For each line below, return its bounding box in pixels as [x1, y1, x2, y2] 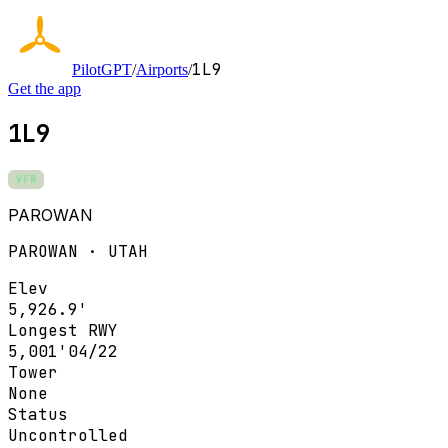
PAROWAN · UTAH [8, 240, 148, 262]
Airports [136, 61, 188, 78]
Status [8, 403, 68, 425]
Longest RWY [8, 319, 118, 341]
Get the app [8, 80, 81, 97]
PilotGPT [72, 61, 132, 78]
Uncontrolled [8, 424, 128, 446]
